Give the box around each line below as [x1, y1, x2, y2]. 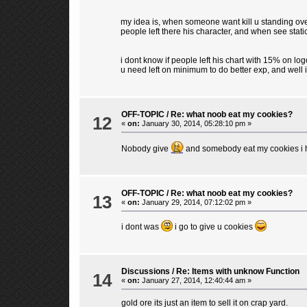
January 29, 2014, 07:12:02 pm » [139, 197, 251, 206]
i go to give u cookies [172, 221, 255, 232]
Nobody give [121, 143, 171, 153]
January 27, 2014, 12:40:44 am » [139, 275, 251, 284]
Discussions [121, 266, 170, 276]
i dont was [121, 221, 161, 232]
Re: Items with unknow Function [175, 266, 299, 276]
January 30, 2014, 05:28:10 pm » [139, 119, 251, 127]
